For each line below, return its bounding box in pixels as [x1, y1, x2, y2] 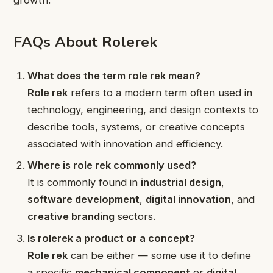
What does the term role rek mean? [27, 69, 201, 82]
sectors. [115, 210, 156, 223]
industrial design [141, 176, 222, 189]
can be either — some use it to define [68, 249, 252, 261]
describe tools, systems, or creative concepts [27, 120, 246, 133]
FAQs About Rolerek [13, 32, 157, 52]
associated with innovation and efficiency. [27, 137, 224, 150]
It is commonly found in [27, 176, 141, 189]
